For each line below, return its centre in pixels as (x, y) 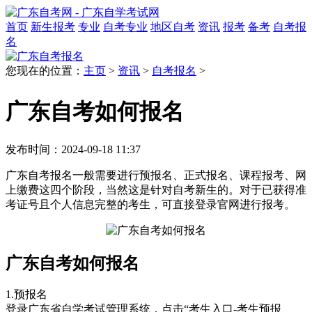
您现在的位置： (45, 71)
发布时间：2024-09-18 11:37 (73, 149)
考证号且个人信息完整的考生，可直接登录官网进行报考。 (150, 204)
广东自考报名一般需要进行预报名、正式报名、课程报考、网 (156, 175)
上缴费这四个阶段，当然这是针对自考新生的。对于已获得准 (156, 189)
